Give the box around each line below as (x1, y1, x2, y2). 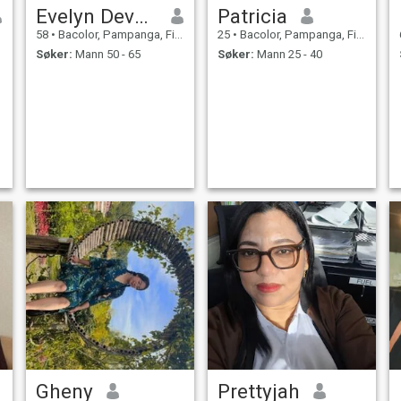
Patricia (217, 4, 287, 28)
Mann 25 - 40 (253, 47, 322, 62)
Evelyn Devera (133, 4, 149, 28)
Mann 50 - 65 (72, 47, 141, 62)
